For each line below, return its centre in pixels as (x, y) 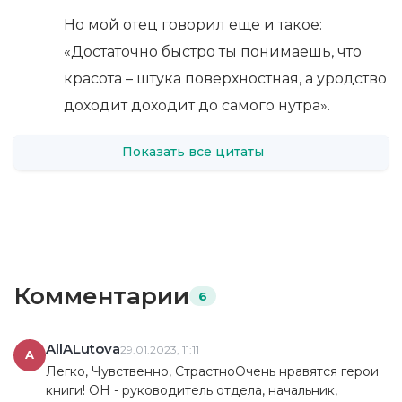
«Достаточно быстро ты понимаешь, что (213, 51)
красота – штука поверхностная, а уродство (225, 78)
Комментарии (101, 296)
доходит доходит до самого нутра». (197, 105)
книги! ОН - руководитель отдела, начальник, (192, 390)
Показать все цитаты (193, 152)
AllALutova (83, 348)
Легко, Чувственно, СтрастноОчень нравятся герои (212, 371)
